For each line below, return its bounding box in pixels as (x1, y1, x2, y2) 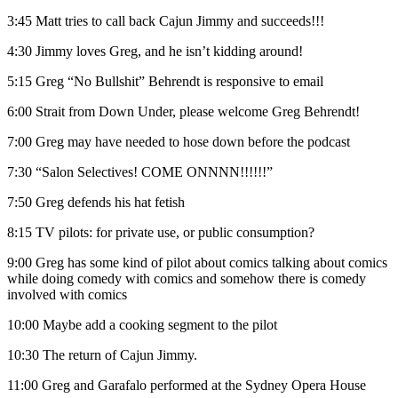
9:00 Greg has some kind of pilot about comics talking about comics (7, 255, 387, 271)
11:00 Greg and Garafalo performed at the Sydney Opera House (7, 378, 366, 394)
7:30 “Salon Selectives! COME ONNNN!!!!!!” (7, 164, 273, 180)
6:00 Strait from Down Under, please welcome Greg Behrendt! (7, 104, 360, 120)
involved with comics (7, 287, 127, 303)
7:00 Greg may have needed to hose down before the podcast (7, 134, 350, 150)
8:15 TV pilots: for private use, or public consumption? (7, 225, 314, 241)
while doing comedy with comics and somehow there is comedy (7, 271, 366, 287)
